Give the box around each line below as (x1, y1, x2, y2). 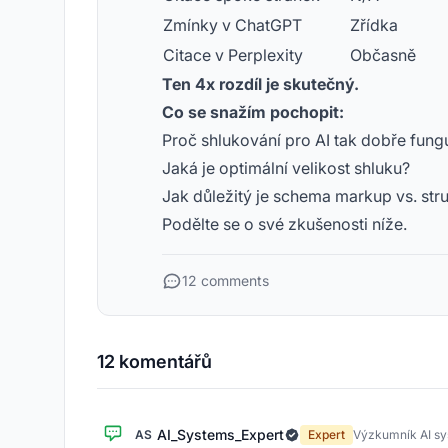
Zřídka (350, 15, 398, 35)
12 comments (182, 272, 269, 289)
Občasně (350, 45, 416, 65)
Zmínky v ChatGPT (163, 15, 302, 35)
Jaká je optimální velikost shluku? (162, 158, 410, 178)
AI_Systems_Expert (157, 426, 284, 443)
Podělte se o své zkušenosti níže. (162, 214, 407, 234)
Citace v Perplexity (163, 45, 303, 65)
